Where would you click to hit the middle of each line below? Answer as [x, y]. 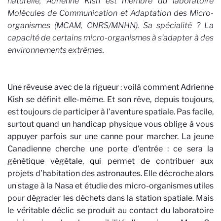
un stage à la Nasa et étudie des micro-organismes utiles [110, 186]
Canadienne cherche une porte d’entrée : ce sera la [110, 149]
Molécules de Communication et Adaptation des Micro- [110, 13]
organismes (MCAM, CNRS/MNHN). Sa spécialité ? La [110, 25]
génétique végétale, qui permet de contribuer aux [110, 161]
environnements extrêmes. [56, 50]
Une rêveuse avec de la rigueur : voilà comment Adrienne [110, 87]
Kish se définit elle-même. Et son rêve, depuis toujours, [110, 100]
